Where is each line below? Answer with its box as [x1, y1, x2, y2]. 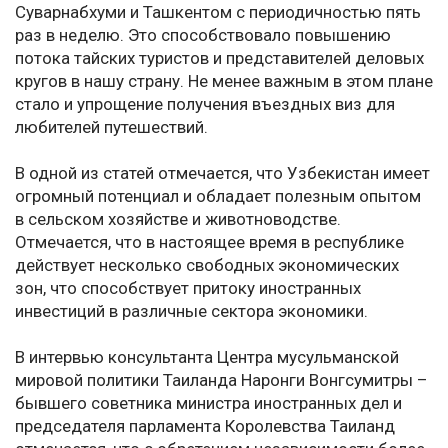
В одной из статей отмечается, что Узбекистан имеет [15, 163, 430, 184]
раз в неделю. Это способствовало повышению [15, 25, 391, 46]
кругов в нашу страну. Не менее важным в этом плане [15, 71, 433, 92]
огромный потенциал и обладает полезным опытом [15, 186, 421, 207]
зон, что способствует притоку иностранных [15, 278, 361, 299]
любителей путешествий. [15, 117, 208, 138]
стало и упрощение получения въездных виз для [15, 94, 395, 115]
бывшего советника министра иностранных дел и [15, 393, 402, 414]
